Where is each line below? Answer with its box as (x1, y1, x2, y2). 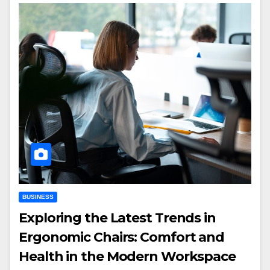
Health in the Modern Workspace (19, 248, 236, 265)
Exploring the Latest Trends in (19, 209, 216, 226)
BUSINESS (22, 193, 54, 200)
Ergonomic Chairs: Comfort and (19, 228, 225, 245)
